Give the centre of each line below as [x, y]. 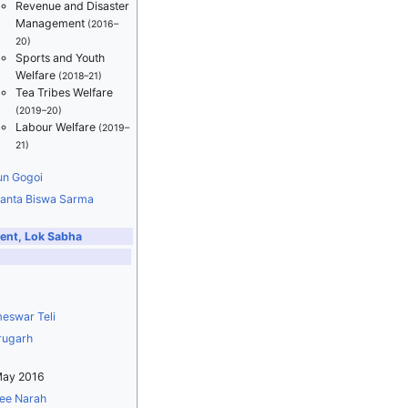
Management [51, 24]
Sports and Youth [60, 58]
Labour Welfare [56, 127]
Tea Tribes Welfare [64, 93]
